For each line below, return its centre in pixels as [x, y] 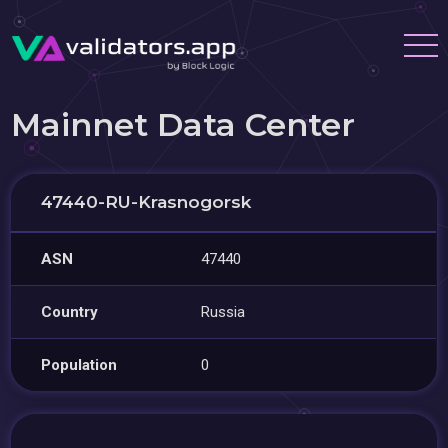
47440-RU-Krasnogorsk [146, 202]
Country [70, 312]
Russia [223, 312]
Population [79, 365]
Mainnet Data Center [183, 124]
